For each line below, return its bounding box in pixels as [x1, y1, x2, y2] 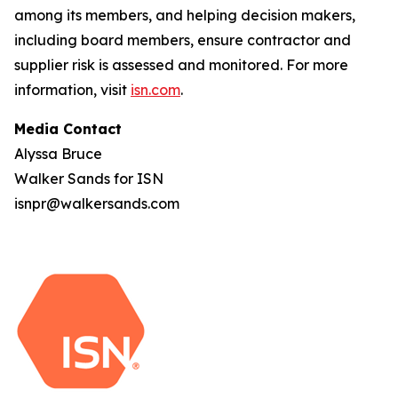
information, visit [14, 81, 131, 99]
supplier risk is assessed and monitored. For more [14, 56, 348, 74]
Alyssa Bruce [14, 145, 102, 163]
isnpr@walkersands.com [14, 195, 179, 212]
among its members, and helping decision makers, [14, 6, 355, 24]
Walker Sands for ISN [14, 170, 163, 187]
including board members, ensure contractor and [14, 31, 351, 49]
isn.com [131, 81, 180, 99]
